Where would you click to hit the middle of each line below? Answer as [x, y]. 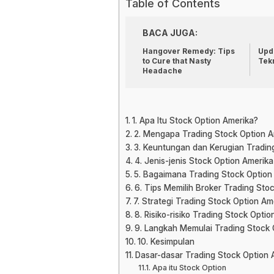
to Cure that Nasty [177, 61]
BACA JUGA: [170, 33]
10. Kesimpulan [166, 242]
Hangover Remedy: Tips [189, 51]
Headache [162, 71]
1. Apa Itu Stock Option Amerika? [195, 120]
